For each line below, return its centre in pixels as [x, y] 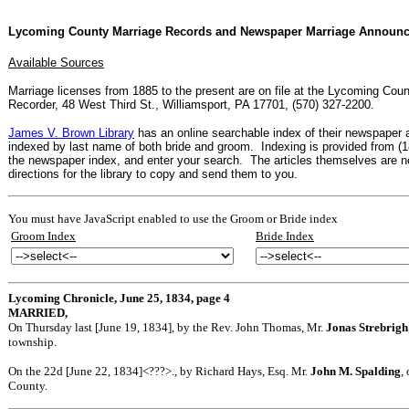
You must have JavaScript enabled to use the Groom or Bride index [173, 218]
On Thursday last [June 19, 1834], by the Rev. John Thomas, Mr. [167, 327]
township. [32, 341]
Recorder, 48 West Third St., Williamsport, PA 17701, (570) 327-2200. [191, 104]
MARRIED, [38, 312]
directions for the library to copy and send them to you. [153, 173]
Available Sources [56, 62]
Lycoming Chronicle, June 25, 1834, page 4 [119, 298]
